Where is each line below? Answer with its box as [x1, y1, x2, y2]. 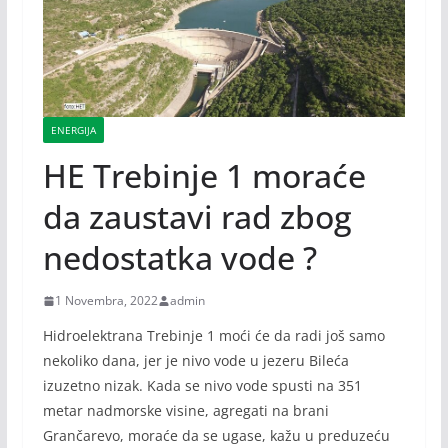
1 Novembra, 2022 [54, 292, 158, 310]
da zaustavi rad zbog [42, 195, 352, 239]
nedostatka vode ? [42, 236, 317, 280]
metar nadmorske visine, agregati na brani [42, 401, 329, 421]
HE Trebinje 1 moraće [42, 154, 366, 198]
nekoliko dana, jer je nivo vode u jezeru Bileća [42, 351, 349, 371]
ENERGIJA [50, 123, 96, 138]
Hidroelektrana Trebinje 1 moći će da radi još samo [42, 326, 385, 346]
